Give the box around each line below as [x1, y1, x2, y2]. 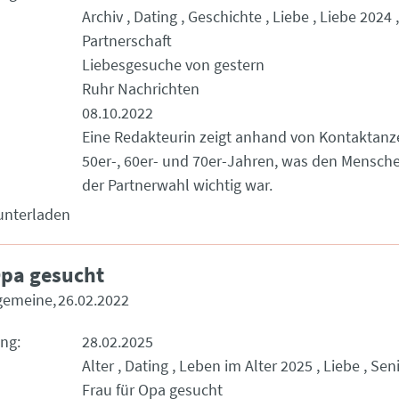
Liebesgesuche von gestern [82, 54, 265, 75]
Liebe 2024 [320, 6, 392, 27]
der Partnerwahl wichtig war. [82, 175, 273, 195]
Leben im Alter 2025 [179, 355, 313, 376]
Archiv [82, 6, 123, 27]
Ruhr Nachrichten [82, 78, 199, 99]
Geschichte [188, 6, 262, 27]
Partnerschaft [82, 30, 172, 51]
